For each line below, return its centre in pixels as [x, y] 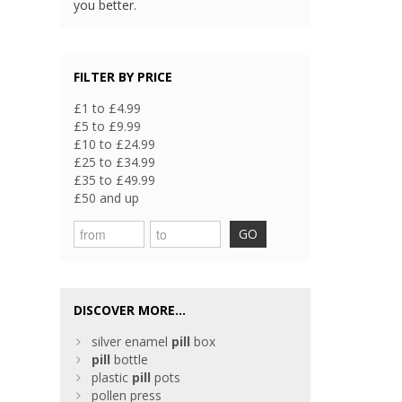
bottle [130, 360]
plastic [112, 378]
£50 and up [107, 198]
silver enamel [132, 342]
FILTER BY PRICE [123, 77]
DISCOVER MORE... [130, 310]
